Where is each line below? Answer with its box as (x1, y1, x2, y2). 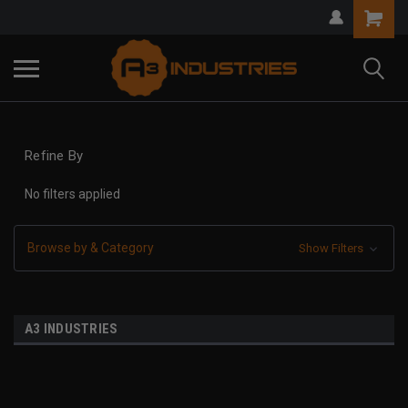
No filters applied (25, 187, 120, 202)
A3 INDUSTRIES (25, 321, 118, 338)
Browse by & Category (27, 240, 154, 256)
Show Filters (298, 241, 366, 256)
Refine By (25, 147, 84, 164)
